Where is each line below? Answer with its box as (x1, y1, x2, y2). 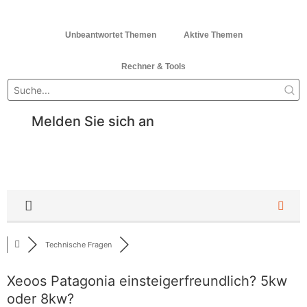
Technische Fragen (45, 240, 112, 249)
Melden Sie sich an (31, 113, 154, 130)
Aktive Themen (183, 30, 243, 40)
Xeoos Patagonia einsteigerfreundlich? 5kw (7, 273, 287, 289)
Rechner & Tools (121, 62, 186, 71)
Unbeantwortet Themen (64, 30, 156, 40)
